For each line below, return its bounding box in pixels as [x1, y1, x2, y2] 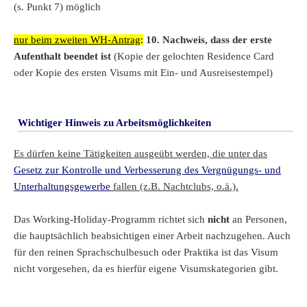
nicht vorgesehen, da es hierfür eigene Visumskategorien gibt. [14, 262, 278, 274]
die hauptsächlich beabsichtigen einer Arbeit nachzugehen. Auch [14, 230, 291, 241]
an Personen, [230, 213, 287, 225]
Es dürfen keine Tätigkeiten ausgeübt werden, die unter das [14, 147, 267, 159]
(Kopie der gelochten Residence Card [111, 50, 274, 62]
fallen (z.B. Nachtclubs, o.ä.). [110, 180, 238, 192]
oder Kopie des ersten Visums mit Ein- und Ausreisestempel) [14, 66, 273, 78]
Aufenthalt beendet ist [14, 50, 111, 62]
